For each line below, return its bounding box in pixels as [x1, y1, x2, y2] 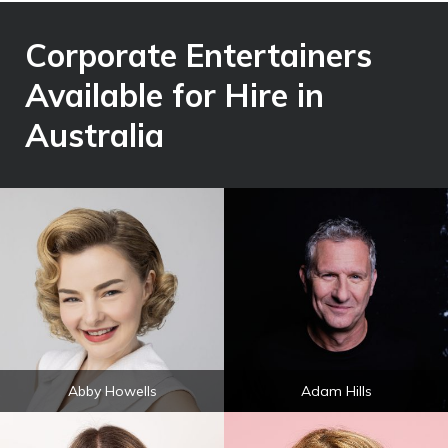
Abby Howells [67, 382, 157, 400]
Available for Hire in [25, 75, 324, 115]
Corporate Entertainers [25, 35, 372, 75]
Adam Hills [300, 382, 372, 400]
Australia [25, 115, 164, 155]
